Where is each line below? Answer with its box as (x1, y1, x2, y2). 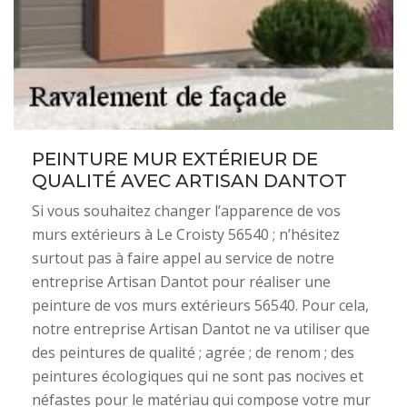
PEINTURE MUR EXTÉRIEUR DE (32, 148, 318, 170)
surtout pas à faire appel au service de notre (32, 248, 334, 268)
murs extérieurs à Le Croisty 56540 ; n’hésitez (32, 224, 340, 244)
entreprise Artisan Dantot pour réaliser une (32, 272, 331, 292)
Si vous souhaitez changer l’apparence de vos (32, 201, 341, 221)
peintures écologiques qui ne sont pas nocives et (32, 366, 363, 386)
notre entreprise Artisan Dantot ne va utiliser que (32, 319, 370, 339)
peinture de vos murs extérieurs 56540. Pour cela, (32, 295, 369, 315)
